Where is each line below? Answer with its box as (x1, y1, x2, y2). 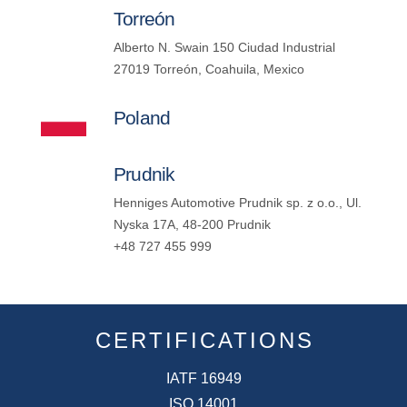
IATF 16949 (165, 370, 242, 386)
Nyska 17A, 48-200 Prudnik (113, 217, 271, 232)
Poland (113, 107, 171, 129)
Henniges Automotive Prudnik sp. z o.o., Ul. (113, 195, 362, 210)
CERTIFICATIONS (95, 327, 314, 352)
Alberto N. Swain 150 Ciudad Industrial (113, 40, 335, 55)
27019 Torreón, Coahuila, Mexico (113, 62, 304, 76)
